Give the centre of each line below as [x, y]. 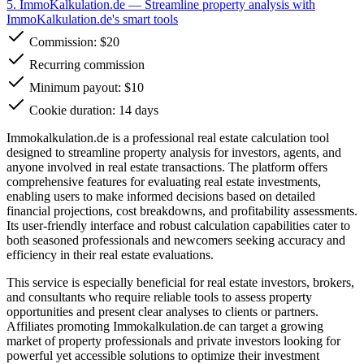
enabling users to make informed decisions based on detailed [161, 196]
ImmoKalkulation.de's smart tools [92, 19]
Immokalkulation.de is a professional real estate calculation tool [168, 137]
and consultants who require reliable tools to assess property [159, 297]
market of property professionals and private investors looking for [173, 340]
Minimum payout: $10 [85, 87]
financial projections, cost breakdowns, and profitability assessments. [182, 210]
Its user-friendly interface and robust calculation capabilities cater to [178, 225]
